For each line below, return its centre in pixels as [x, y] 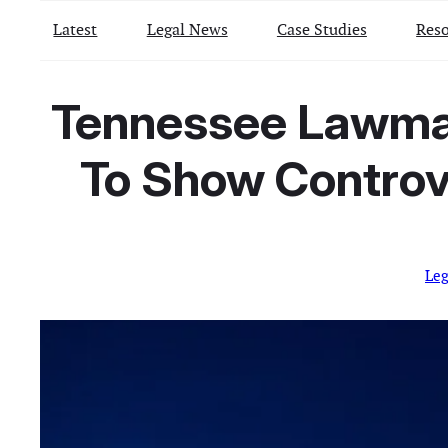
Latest [75, 29]
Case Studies [321, 29]
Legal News [187, 29]
